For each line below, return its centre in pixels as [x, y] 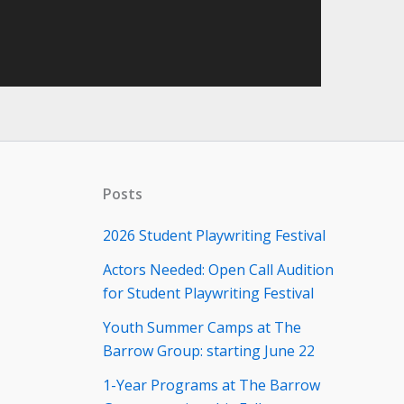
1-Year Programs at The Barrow [211, 386]
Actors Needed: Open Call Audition [218, 270]
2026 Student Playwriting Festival [214, 236]
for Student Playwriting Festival [208, 294]
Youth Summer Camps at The [202, 328]
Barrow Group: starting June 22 [208, 351]
